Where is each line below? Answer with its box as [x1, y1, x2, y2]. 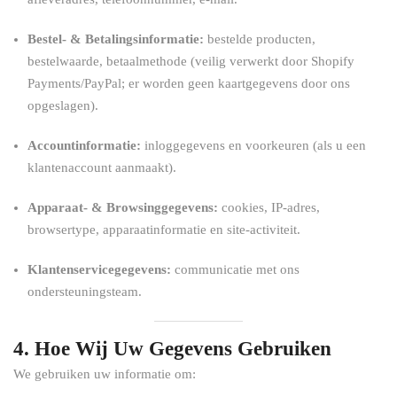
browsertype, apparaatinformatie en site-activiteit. [27, 222, 300, 237]
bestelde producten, [204, 32, 315, 46]
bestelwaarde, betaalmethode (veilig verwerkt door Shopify [27, 54, 354, 68]
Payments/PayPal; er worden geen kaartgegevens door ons [27, 76, 350, 90]
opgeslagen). [27, 98, 98, 113]
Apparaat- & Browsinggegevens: [27, 200, 218, 214]
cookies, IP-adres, [218, 200, 320, 214]
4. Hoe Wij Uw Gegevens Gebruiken [13, 338, 331, 360]
